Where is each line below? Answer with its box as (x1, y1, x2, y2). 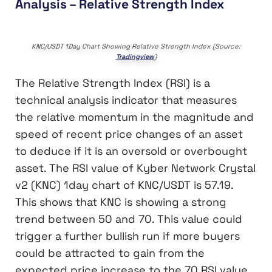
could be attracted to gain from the (15, 245, 205, 260)
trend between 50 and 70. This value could (15, 211, 242, 226)
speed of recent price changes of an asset (15, 126, 243, 141)
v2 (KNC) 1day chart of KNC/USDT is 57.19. (15, 177, 237, 192)
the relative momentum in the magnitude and (15, 109, 254, 124)
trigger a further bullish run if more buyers (15, 228, 240, 243)
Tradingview (115, 52, 154, 61)
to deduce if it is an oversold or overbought (15, 143, 247, 158)
